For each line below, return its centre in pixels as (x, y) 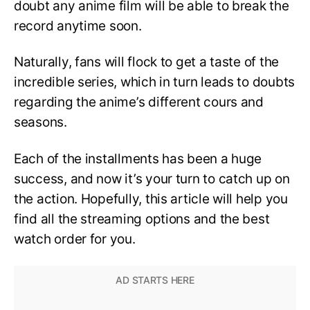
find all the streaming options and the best (142, 219)
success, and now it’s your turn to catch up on (152, 179)
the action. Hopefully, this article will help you (151, 199)
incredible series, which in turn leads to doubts (155, 82)
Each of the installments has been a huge (138, 159)
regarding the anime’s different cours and (139, 102)
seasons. (40, 122)
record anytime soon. (78, 26)
